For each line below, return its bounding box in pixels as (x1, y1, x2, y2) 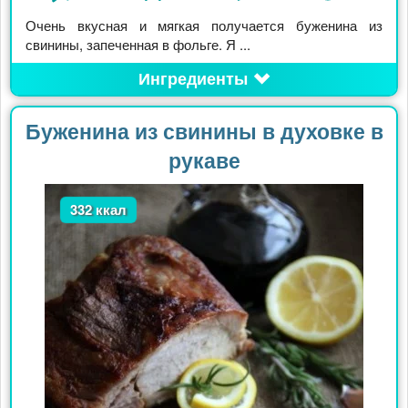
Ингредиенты (138, 66, 248, 91)
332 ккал (69, 199, 127, 220)
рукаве (168, 145, 240, 176)
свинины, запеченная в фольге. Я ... (25, 35, 250, 55)
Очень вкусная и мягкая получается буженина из (25, 15, 382, 36)
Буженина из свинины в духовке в (25, 116, 383, 147)
